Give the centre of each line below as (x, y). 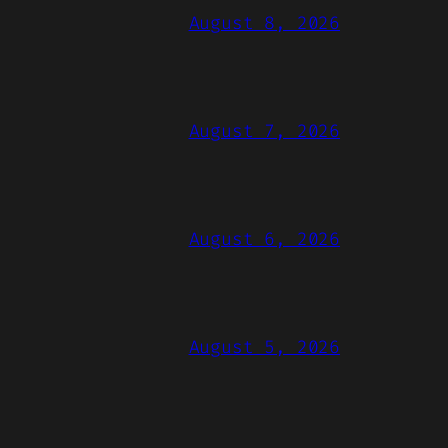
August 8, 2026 (264, 23)
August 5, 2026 (264, 347)
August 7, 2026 (264, 131)
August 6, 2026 (264, 239)
